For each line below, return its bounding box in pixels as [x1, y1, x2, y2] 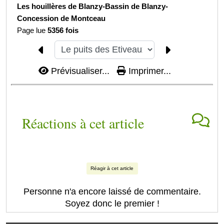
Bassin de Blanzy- [105, 2, 168, 11]
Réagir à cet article [90, 165, 133, 171]
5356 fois [47, 26, 79, 35]
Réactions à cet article [21, 113, 144, 132]
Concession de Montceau [17, 14, 106, 23]
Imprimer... [125, 65, 171, 76]
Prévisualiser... [48, 65, 112, 76]
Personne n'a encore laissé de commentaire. [23, 186, 201, 197]
